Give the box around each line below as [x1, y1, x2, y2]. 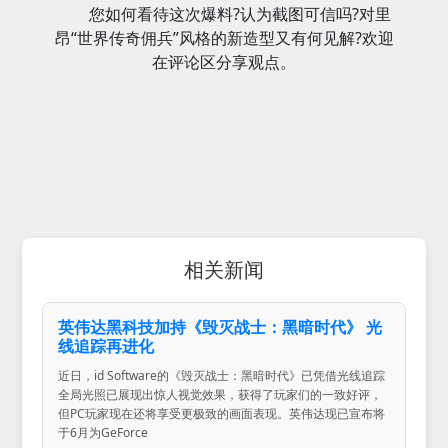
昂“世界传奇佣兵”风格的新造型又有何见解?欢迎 [54, 26, 394, 49]
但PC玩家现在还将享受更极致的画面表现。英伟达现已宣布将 [58, 404, 386, 422]
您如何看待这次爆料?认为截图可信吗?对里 [89, 2, 391, 25]
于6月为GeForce [58, 423, 149, 441]
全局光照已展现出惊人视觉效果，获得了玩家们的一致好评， [58, 385, 383, 403]
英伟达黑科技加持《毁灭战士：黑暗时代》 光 [58, 315, 383, 338]
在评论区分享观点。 [152, 50, 296, 73]
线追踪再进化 [58, 334, 155, 357]
